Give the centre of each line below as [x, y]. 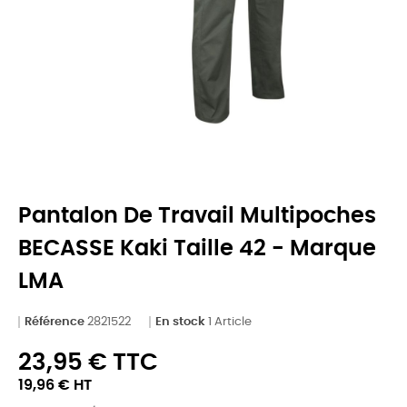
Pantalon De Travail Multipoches [197, 216]
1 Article [230, 322]
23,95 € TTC [88, 362]
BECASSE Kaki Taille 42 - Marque [197, 248]
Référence [55, 322]
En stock [180, 322]
